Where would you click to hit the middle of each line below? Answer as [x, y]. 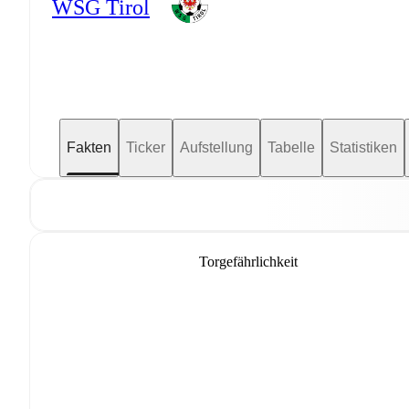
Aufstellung [216, 147]
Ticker [146, 147]
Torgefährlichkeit [249, 261]
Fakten [89, 147]
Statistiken [363, 147]
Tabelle [291, 147]
